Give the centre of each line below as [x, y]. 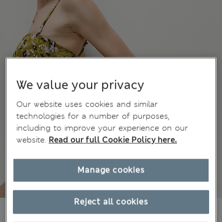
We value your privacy [81, 85]
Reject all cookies [111, 202]
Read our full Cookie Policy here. [113, 140]
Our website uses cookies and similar [87, 104]
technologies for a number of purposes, [93, 116]
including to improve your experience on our [102, 128]
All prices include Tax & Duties [105, 211]
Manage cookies [111, 170]
